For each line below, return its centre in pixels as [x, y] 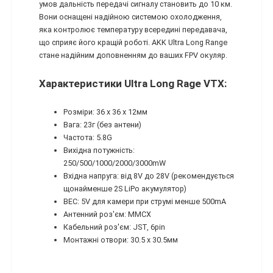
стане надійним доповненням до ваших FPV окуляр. [134, 55]
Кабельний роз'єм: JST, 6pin [114, 227]
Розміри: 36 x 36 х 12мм [105, 112]
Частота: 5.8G [88, 138]
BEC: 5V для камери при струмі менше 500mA [145, 202]
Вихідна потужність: [99, 151]
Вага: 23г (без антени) [102, 125]
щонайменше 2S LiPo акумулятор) [125, 189]
